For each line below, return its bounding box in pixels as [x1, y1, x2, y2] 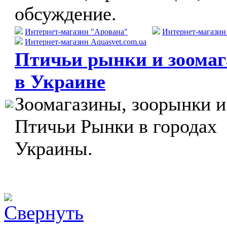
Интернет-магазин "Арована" [25, 27, 128, 36]
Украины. [15, 138, 93, 159]
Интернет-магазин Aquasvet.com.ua [25, 37, 146, 46]
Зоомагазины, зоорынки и [15, 93, 226, 115]
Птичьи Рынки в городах [15, 116, 217, 137]
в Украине [15, 71, 105, 92]
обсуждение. [15, 3, 117, 24]
